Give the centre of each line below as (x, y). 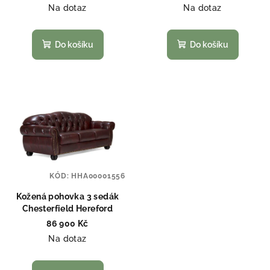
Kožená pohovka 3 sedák (67, 196)
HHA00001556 (98, 176)
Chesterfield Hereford (67, 208)
